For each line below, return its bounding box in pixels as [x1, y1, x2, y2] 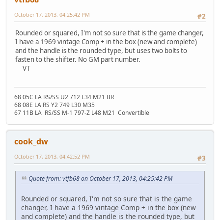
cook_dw [14, 136, 48, 147]
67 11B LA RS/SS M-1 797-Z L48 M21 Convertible [14, 109, 149, 117]
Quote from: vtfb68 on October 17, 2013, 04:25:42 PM [28, 174, 172, 183]
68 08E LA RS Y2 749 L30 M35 [14, 101, 95, 110]
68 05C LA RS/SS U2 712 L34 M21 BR [14, 93, 114, 102]
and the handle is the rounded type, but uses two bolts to [15, 46, 187, 55]
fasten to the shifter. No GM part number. [15, 55, 140, 64]
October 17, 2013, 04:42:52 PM [14, 153, 90, 161]
